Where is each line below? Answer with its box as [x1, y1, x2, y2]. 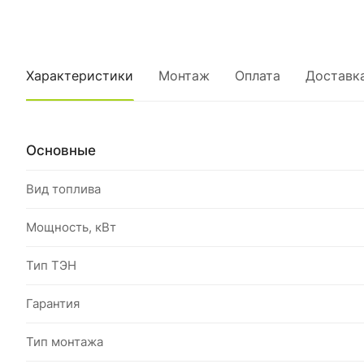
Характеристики [26, 67, 133, 84]
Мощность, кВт [26, 219, 116, 235]
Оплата [235, 67, 280, 84]
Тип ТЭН [26, 258, 76, 273]
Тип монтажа [26, 334, 103, 349]
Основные [26, 141, 96, 158]
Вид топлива [26, 181, 101, 197]
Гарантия [26, 296, 80, 311]
